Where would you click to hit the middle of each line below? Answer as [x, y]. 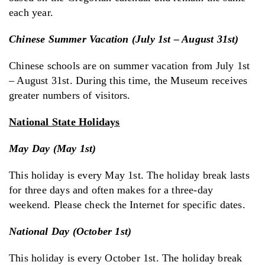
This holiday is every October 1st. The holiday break [126, 258]
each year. [31, 12]
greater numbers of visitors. [70, 95]
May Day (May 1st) [53, 148]
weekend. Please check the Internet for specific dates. [127, 204]
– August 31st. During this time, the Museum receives [128, 80]
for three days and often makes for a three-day [111, 190]
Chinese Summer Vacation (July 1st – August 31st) [124, 39]
